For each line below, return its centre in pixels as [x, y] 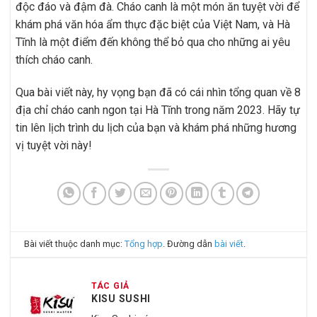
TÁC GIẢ [110, 286]
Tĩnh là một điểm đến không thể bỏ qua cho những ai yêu [153, 42]
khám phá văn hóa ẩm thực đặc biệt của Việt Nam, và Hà [153, 24]
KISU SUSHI [121, 298]
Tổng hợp [144, 243]
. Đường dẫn [189, 243]
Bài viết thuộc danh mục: [75, 243]
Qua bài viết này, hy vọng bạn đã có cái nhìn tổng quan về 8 [158, 92]
